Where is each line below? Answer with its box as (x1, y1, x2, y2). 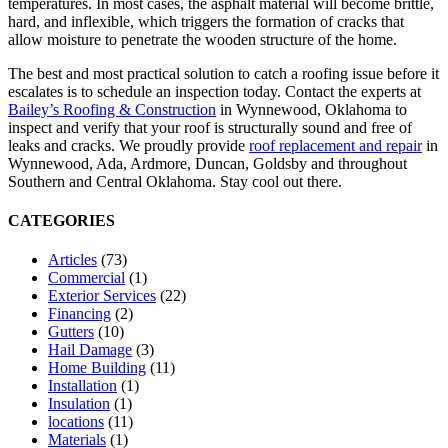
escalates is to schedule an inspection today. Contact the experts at (8, 82, 421, 100)
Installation (48, 377, 117, 395)
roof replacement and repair (249, 136, 422, 154)
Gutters (48, 323, 94, 341)
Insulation (48, 395, 110, 413)
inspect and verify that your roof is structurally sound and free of (8, 118, 412, 136)
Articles (48, 251, 97, 269)
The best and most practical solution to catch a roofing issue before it (8, 64, 439, 82)
